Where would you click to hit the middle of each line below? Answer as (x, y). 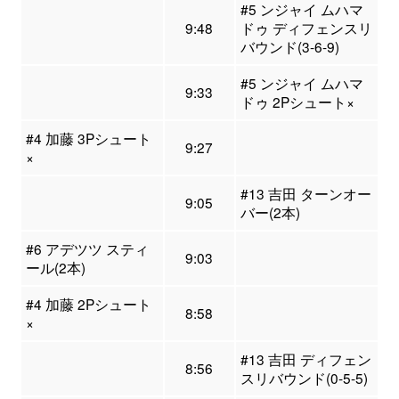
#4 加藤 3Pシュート (88, 138)
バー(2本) (270, 212)
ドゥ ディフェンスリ (306, 28)
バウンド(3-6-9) (289, 47)
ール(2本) (55, 268)
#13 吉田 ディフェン (305, 359)
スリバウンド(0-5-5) (304, 378)
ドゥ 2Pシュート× (297, 102)
